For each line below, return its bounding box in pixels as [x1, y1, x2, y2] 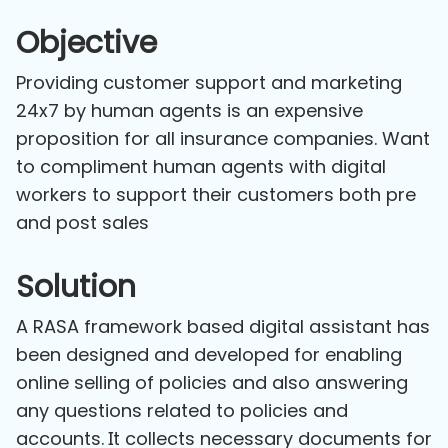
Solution [16, 265, 136, 308]
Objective [16, 21, 157, 64]
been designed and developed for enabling [16, 341, 402, 367]
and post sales [16, 209, 149, 235]
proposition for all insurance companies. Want [16, 125, 430, 151]
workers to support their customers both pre [16, 181, 416, 207]
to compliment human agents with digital [16, 153, 386, 179]
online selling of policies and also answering [16, 369, 408, 395]
